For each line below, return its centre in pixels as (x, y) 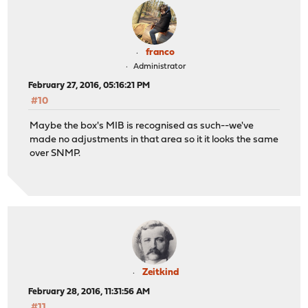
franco (160, 52)
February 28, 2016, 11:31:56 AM (89, 291)
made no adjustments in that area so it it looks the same (154, 140)
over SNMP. (55, 154)
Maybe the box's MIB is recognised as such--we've (142, 126)
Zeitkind (160, 272)
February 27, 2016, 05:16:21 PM (89, 85)
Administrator (159, 66)
